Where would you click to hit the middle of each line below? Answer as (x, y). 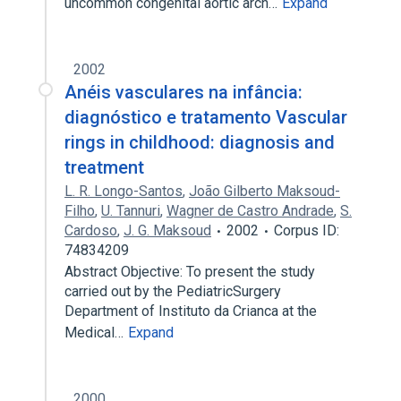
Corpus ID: (307, 230)
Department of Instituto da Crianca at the (191, 311)
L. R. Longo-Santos (124, 191)
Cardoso (91, 230)
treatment (104, 167)
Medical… (96, 333)
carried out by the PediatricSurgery (173, 291)
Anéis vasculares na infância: (183, 92)
